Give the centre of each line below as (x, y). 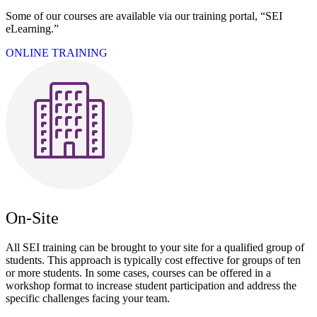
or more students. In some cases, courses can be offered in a (138, 272)
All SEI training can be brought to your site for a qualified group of (155, 247)
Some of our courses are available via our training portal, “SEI (144, 16)
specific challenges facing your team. (88, 298)
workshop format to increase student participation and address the (151, 285)
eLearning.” (34, 28)
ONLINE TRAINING (57, 52)
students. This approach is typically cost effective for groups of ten (153, 260)
